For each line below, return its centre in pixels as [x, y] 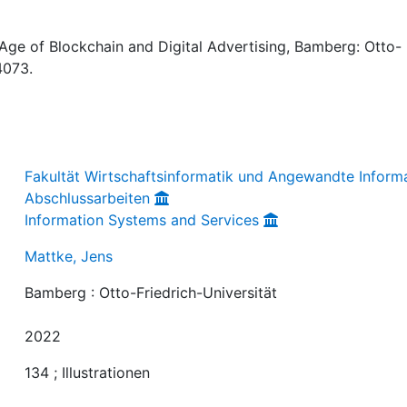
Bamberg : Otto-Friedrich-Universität [151, 292]
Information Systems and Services [142, 219]
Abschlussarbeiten [88, 198]
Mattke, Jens [69, 256]
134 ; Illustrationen [88, 372]
